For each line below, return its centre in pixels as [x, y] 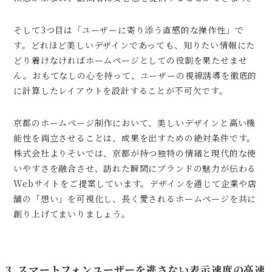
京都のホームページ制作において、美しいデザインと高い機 [135, 123]
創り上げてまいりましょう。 [72, 214]
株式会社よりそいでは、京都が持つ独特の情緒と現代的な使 [135, 153]
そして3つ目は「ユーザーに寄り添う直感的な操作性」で [129, 30]
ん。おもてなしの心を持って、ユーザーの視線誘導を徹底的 [135, 76]
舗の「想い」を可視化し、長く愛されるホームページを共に [135, 199]
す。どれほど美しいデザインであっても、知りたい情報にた [134, 45]
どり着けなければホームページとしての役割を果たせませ [131, 60]
